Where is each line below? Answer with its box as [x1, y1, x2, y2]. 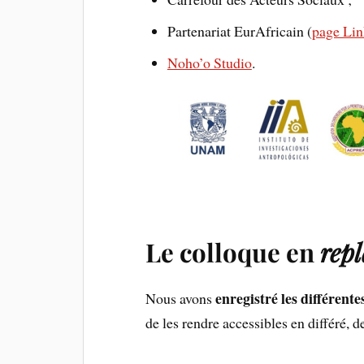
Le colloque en [145, 234, 321, 269]
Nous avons [145, 288, 216, 308]
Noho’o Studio [167, 52, 252, 72]
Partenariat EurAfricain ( [167, 20, 312, 41]
